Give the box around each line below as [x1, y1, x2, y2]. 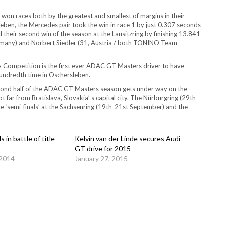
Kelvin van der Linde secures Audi [75, 134, 180, 143]
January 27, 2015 [75, 154, 128, 163]
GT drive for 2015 [75, 144, 131, 153]
